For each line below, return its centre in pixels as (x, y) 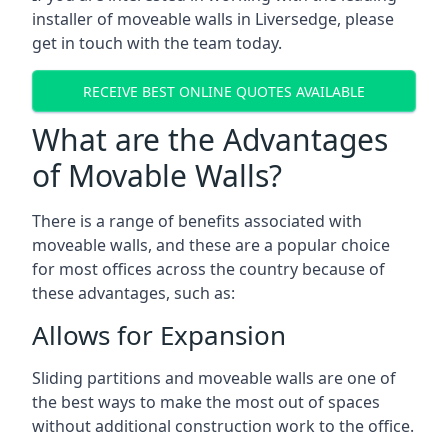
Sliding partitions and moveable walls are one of (214, 378)
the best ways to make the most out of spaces (206, 402)
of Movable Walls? (157, 175)
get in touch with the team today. (157, 43)
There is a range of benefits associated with (197, 221)
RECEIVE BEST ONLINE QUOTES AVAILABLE (224, 91)
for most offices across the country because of (208, 269)
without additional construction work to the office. (223, 426)
